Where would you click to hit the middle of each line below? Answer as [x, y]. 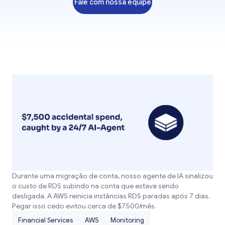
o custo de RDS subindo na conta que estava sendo [95, 186]
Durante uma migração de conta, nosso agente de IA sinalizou [113, 176]
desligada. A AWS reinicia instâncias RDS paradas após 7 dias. [111, 196]
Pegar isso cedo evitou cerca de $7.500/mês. [84, 206]
